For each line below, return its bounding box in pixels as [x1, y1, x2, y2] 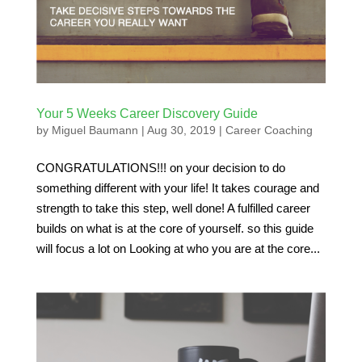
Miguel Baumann [51, 124, 138, 137]
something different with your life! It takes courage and [36, 181, 319, 196]
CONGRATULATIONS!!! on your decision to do [36, 161, 285, 175]
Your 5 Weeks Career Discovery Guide [36, 107, 258, 121]
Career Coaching [225, 124, 313, 137]
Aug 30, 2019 [146, 124, 216, 137]
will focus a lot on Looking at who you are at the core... [36, 242, 320, 256]
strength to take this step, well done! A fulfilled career [36, 201, 310, 216]
